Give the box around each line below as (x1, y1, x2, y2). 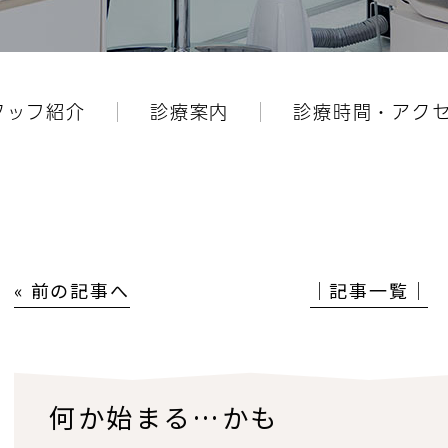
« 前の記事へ (14, 277, 130, 303)
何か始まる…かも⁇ (49, 398, 282, 435)
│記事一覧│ (309, 277, 429, 303)
